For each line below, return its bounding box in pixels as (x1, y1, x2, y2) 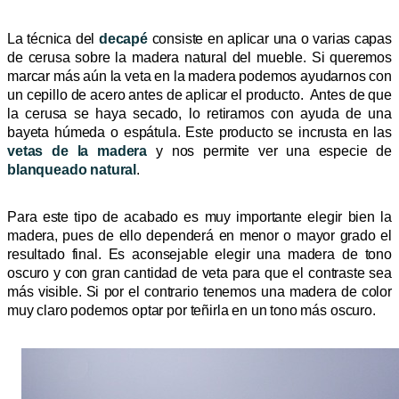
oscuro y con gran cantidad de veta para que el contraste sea (7, 265, 392, 281)
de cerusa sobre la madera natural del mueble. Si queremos (7, 49, 392, 65)
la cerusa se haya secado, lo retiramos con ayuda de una (7, 105, 392, 121)
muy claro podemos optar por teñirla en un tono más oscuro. (7, 302, 379, 318)
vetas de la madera (7, 142, 148, 159)
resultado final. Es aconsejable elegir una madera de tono (7, 246, 392, 262)
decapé (98, 30, 148, 46)
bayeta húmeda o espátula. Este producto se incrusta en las (7, 124, 392, 140)
